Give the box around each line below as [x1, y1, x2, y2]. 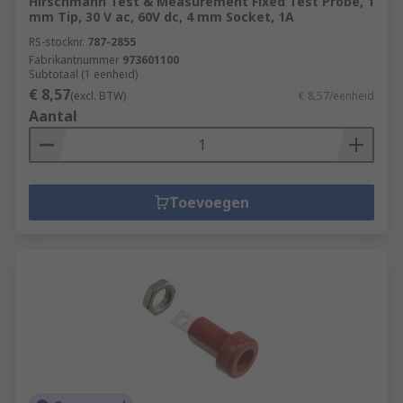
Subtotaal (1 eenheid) [29, 67, 138, 82]
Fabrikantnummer [29, 52, 120, 67]
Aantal [29, 106, 77, 126]
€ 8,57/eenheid [299, 88, 374, 103]
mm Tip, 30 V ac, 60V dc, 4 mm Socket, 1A [29, 8, 294, 25]
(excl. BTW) [70, 88, 126, 103]
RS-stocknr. [29, 34, 85, 49]
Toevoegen [168, 193, 249, 212]
